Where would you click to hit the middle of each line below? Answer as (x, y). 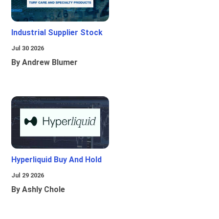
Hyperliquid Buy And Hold (56, 160)
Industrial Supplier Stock (57, 33)
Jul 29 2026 (28, 175)
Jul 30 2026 (28, 48)
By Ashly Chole (38, 190)
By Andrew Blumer (44, 63)
